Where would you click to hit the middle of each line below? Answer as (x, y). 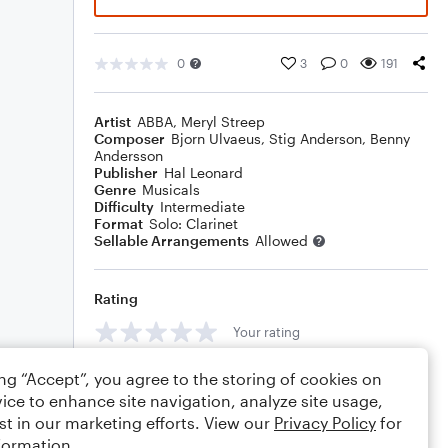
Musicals (171, 189)
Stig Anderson (315, 138)
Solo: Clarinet (193, 223)
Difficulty (124, 206)
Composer (129, 138)
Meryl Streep (223, 121)
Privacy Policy (325, 422)
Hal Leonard (203, 172)
